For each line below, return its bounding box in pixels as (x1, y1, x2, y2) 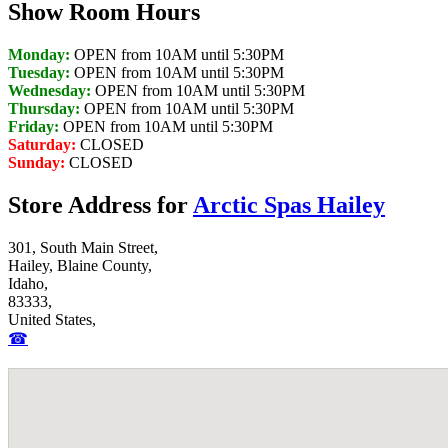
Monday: (8, 45, 70, 63)
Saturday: (8, 135, 76, 153)
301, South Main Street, (8, 238, 158, 256)
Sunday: (8, 153, 65, 171)
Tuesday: (8, 63, 70, 81)
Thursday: (8, 99, 80, 117)
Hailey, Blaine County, (8, 256, 152, 274)
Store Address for (8, 191, 193, 218)
